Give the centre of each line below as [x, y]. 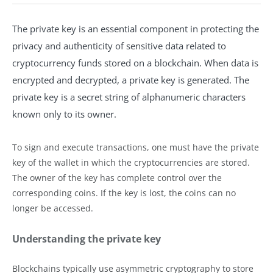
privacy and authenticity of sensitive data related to [119, 45]
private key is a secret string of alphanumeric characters [129, 97]
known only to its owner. [64, 114]
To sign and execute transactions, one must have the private [136, 147]
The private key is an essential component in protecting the [136, 28]
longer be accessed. [53, 208]
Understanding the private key [87, 239]
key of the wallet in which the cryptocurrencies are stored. [131, 162]
